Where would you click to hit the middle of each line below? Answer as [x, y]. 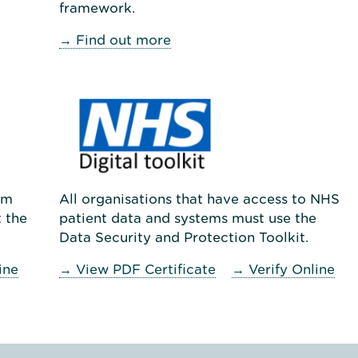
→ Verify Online [283, 269]
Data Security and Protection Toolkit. [183, 237]
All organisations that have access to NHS [199, 199]
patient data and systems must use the [187, 218]
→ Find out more [115, 40]
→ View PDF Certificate [137, 269]
